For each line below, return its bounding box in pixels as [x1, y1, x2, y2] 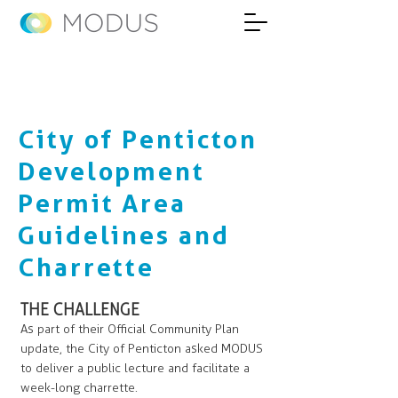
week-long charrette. [20, 380, 138, 395]
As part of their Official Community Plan [20, 322, 239, 337]
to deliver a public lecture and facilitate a [20, 361, 250, 376]
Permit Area [18, 187, 187, 219]
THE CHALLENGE [20, 300, 139, 320]
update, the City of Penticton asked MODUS [20, 341, 263, 356]
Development [18, 155, 205, 187]
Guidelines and [18, 219, 230, 251]
